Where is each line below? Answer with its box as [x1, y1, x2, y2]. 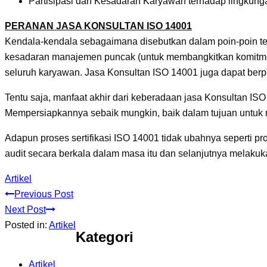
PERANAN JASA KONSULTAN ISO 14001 [5, 21, 192, 32]
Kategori [76, 229, 133, 246]
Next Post [5, 204, 46, 215]
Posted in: [5, 220, 49, 231]
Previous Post [14, 189, 73, 200]
